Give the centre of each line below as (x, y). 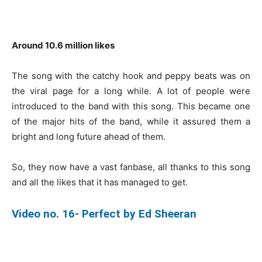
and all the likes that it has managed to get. (100, 182)
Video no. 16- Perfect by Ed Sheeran (104, 213)
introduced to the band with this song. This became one (131, 106)
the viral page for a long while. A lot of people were (131, 91)
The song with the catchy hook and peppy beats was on (131, 75)
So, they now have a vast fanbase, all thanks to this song (131, 167)
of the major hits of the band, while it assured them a (131, 121)
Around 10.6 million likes (64, 45)
